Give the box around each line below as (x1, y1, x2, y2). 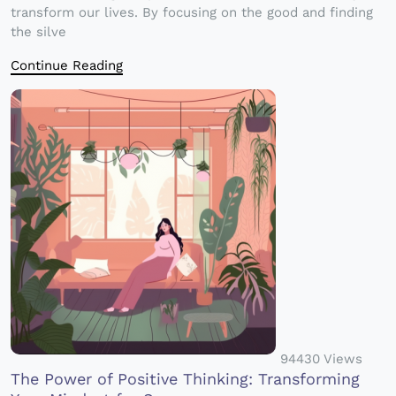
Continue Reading (11, 57, 123, 74)
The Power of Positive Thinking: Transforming (11, 369, 360, 389)
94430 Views (280, 351, 362, 368)
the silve (11, 24, 66, 41)
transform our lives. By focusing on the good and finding (11, 4, 373, 21)
